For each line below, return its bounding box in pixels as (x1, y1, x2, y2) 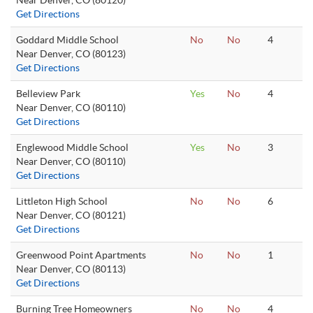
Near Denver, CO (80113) (16, 263, 126, 275)
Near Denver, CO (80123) (16, 48, 126, 59)
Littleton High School (16, 196, 108, 207)
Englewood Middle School (16, 142, 129, 153)
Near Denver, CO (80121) (16, 210, 126, 221)
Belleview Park (16, 88, 80, 99)
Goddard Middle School (16, 34, 119, 45)
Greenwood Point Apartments (16, 249, 146, 261)
